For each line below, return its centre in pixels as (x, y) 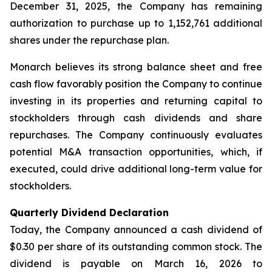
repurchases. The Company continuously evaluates (136, 135)
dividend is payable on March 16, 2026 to (136, 263)
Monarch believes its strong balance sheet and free (136, 67)
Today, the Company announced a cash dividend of (136, 229)
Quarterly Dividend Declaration (89, 212)
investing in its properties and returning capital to (136, 101)
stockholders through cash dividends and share (136, 118)
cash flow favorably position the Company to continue (136, 84)
